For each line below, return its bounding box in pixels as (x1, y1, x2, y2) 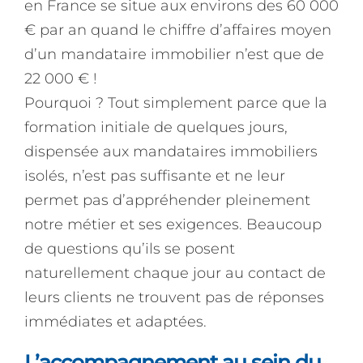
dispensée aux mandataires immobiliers (24, 142, 318, 160)
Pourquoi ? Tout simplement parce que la (24, 93, 327, 112)
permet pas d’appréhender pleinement (24, 190, 310, 209)
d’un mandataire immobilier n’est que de (24, 45, 324, 63)
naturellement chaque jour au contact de (24, 263, 326, 282)
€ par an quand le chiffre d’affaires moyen (24, 20, 331, 39)
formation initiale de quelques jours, (24, 117, 288, 136)
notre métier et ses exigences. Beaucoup (24, 215, 322, 233)
